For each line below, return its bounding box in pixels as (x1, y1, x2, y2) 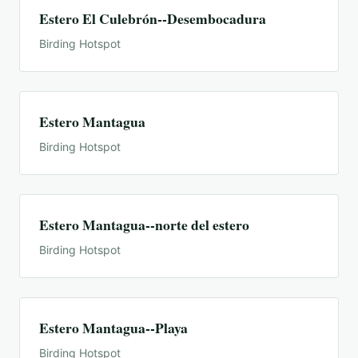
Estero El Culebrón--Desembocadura (39, 8, 266, 30)
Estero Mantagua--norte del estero (39, 214, 249, 236)
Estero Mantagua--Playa (39, 317, 188, 339)
